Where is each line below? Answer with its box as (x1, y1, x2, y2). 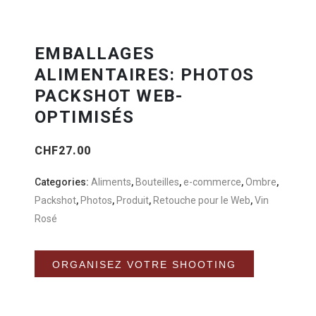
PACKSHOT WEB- (34, 86, 183, 107)
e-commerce (183, 176, 241, 188)
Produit (116, 195, 149, 207)
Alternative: (253, 254, 303, 266)
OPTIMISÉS (34, 107, 135, 128)
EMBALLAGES (34, 44, 155, 64)
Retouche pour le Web (152, 195, 250, 207)
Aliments (90, 176, 131, 188)
